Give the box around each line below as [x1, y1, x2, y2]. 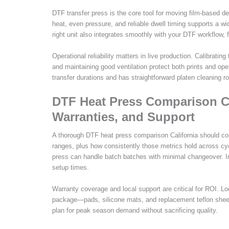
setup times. [52, 164, 89, 172]
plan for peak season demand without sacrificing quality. [52, 206, 218, 214]
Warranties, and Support [52, 110, 195, 124]
